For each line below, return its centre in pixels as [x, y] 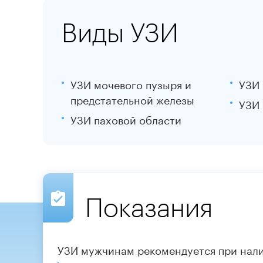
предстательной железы [132, 98]
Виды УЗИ [120, 32]
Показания [149, 207]
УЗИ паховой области [126, 118]
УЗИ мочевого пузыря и [131, 83]
